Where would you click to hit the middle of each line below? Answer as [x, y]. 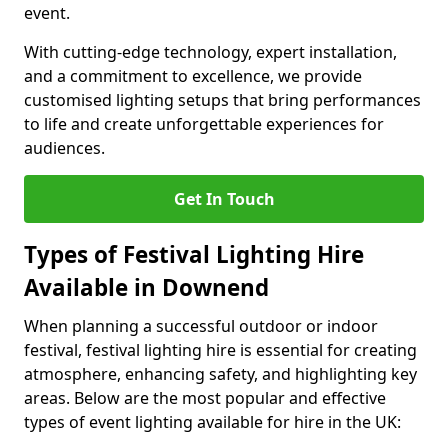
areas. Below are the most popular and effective [205, 398]
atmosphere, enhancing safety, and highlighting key [220, 374]
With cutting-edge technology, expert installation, [210, 52]
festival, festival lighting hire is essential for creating [220, 350]
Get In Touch [224, 199]
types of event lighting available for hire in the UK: [212, 422]
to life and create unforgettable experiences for [204, 124]
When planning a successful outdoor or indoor [201, 326]
